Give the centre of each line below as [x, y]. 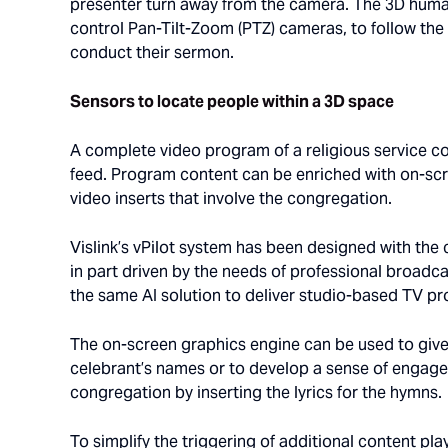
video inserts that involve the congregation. [231, 198]
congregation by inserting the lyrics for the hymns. [256, 392]
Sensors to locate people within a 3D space [232, 101]
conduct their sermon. [152, 52]
